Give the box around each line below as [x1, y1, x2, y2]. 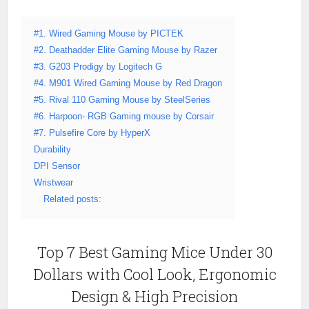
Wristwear [34, 178, 74, 188]
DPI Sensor [34, 161, 81, 172]
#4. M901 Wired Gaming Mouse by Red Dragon [34, 79, 223, 89]
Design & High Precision [71, 286, 238, 307]
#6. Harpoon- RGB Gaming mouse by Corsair [34, 112, 215, 122]
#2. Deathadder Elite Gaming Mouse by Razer [34, 46, 218, 56]
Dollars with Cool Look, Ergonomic [32, 264, 277, 285]
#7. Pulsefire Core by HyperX [34, 128, 151, 139]
